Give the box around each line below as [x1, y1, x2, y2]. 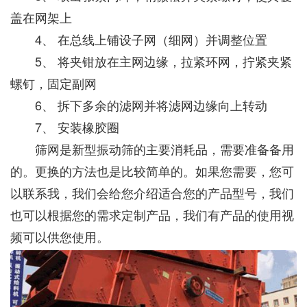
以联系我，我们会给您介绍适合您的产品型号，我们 [10, 184, 294, 201]
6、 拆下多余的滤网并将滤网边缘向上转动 [10, 96, 267, 114]
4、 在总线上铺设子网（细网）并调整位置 [10, 30, 267, 48]
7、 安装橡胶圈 [10, 118, 119, 136]
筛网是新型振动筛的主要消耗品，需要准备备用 [10, 140, 294, 158]
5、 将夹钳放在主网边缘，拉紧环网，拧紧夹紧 [10, 52, 292, 70]
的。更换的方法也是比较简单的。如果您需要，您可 [10, 162, 294, 180]
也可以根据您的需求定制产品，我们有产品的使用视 [10, 206, 294, 223]
